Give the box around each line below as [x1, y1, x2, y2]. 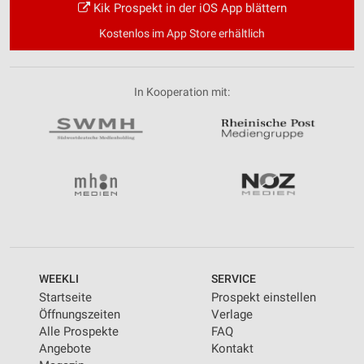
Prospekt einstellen [211, 290, 316, 305]
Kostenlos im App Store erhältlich [99, 27, 265, 41]
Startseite [39, 290, 92, 305]
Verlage [211, 307, 253, 323]
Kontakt [211, 341, 253, 357]
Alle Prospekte [39, 324, 119, 340]
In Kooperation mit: [134, 85, 230, 99]
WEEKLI [39, 271, 79, 285]
